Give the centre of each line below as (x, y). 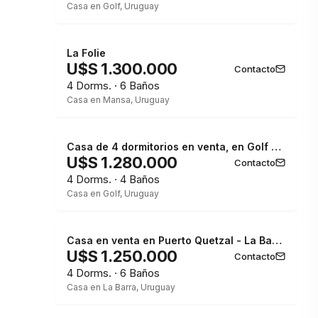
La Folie (86, 53)
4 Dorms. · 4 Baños (113, 179)
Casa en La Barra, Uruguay (121, 287)
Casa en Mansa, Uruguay (118, 100)
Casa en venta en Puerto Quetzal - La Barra (277, 240)
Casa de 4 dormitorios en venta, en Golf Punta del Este (276, 147)
